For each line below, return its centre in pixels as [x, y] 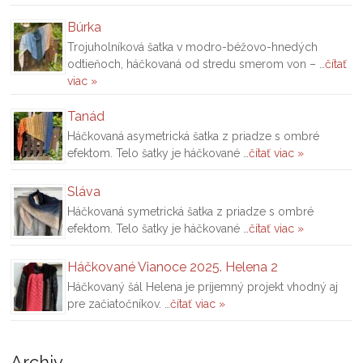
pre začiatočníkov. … [119, 303]
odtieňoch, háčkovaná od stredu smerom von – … [196, 64]
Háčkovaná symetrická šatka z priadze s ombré [191, 211]
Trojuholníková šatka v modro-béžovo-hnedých [193, 47]
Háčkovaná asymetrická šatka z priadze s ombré [194, 136]
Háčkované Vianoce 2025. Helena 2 [173, 267]
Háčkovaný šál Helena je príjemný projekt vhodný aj [203, 286]
